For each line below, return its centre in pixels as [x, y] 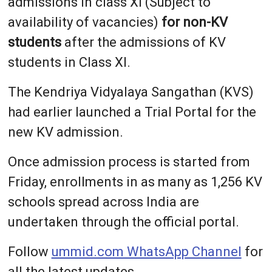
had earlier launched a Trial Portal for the [132, 112]
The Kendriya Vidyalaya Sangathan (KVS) [131, 92]
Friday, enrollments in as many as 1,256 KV [135, 182]
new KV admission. [65, 132]
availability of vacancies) [84, 22]
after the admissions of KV [143, 42]
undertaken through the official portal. [123, 222]
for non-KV [194, 22]
